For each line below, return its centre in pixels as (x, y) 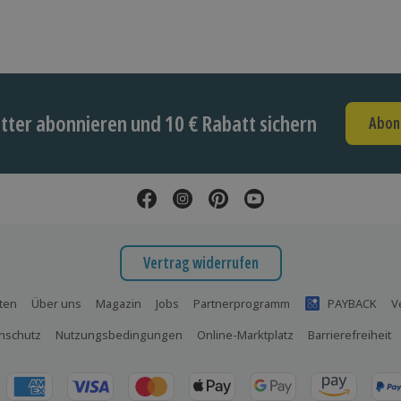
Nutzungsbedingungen (119, 334)
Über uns (56, 303)
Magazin (118, 303)
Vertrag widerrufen (200, 263)
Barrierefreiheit (350, 334)
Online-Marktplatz (245, 334)
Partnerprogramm (241, 303)
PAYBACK (352, 303)
